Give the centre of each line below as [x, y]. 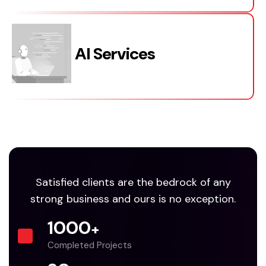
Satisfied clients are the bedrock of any [133, 183]
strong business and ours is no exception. [133, 199]
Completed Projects [90, 246]
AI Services [115, 53]
